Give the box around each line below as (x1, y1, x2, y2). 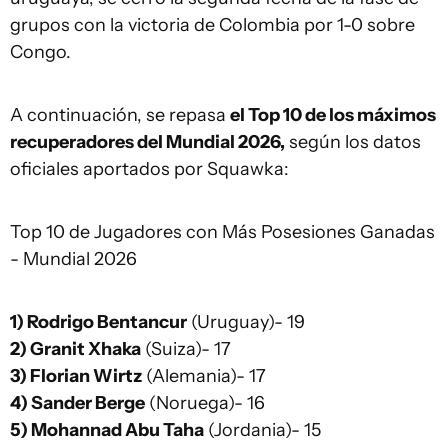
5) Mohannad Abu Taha (10, 419, 204, 441)
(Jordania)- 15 (204, 419, 321, 441)
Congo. (10, 41, 71, 63)
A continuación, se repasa (10, 104, 230, 126)
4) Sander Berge (10, 392, 145, 414)
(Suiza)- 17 (141, 338, 231, 360)
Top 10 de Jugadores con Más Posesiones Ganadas (10, 221, 435, 243)
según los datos (285, 131, 421, 153)
